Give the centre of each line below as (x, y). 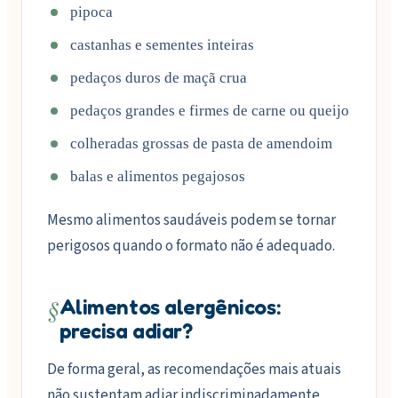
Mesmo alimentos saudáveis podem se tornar (191, 221)
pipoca (92, 12)
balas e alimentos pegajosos (158, 176)
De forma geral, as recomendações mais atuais (194, 370)
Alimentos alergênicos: (170, 307)
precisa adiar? (126, 331)
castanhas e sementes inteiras (162, 44)
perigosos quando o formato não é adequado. (191, 247)
